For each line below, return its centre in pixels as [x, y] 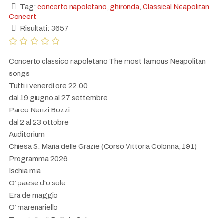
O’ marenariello [33, 207]
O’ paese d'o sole [37, 183]
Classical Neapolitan [176, 7]
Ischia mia [25, 171]
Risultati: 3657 [44, 28]
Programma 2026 [38, 158]
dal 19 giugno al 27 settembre [58, 98]
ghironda [125, 7]
